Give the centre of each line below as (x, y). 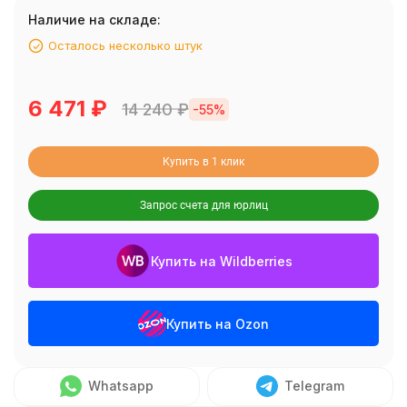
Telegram (314, 386)
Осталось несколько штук (125, 45)
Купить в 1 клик (203, 162)
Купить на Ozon (217, 323)
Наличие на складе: (94, 20)
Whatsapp (121, 386)
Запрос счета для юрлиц (203, 206)
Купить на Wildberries (222, 261)
